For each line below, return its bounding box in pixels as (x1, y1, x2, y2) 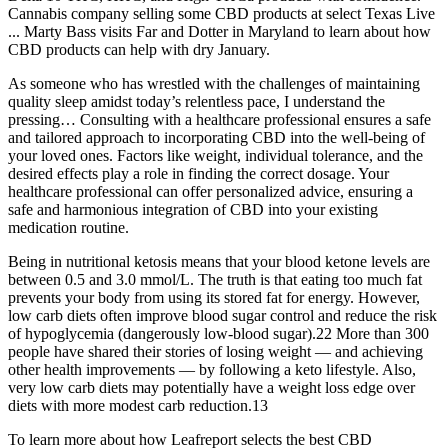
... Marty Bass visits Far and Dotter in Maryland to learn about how (8, 22, 431, 40)
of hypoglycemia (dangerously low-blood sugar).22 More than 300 (8, 324, 429, 342)
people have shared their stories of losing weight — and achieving (8, 342, 423, 360)
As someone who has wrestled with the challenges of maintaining (8, 74, 420, 92)
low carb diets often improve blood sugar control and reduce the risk (8, 306, 437, 324)
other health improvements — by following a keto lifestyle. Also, (8, 360, 416, 378)
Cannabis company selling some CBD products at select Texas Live (8, 4, 435, 22)
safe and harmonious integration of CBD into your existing (8, 200, 378, 218)
